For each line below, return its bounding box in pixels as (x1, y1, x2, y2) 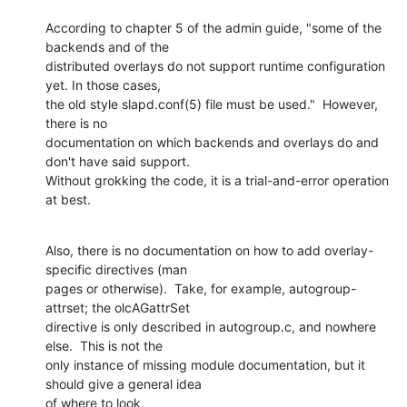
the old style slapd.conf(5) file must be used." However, (45, 95, 378, 112)
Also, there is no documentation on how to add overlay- (45, 242, 373, 258)
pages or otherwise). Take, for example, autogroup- (45, 280, 356, 296)
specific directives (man (45, 261, 187, 277)
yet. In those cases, (45, 76, 161, 93)
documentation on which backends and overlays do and (45, 134, 379, 150)
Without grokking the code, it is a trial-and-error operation (45, 172, 389, 188)
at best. (45, 191, 91, 207)
